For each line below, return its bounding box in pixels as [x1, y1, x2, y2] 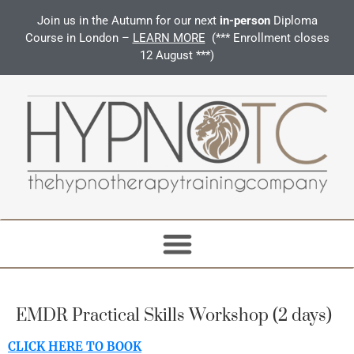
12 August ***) [140, 48, 214, 62]
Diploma [273, 13, 318, 28]
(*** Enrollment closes [208, 31, 330, 45]
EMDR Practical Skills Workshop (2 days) [16, 304, 332, 326]
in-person [219, 13, 273, 28]
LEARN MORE [132, 31, 205, 45]
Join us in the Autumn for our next [36, 13, 220, 28]
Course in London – [24, 31, 133, 45]
